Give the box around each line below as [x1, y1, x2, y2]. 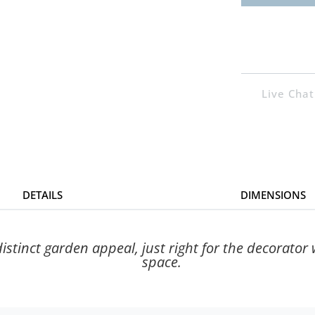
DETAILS [22, 188, 63, 202]
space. [142, 252, 181, 272]
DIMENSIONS [240, 188, 306, 202]
